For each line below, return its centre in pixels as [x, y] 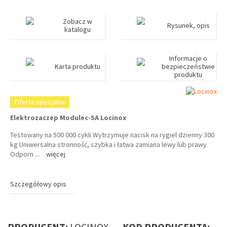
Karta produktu [77, 66]
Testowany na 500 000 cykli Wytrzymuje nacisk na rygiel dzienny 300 [112, 135]
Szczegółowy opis [38, 184]
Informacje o [188, 58]
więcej [56, 154]
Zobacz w [77, 21]
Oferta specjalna [40, 102]
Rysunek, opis [188, 25]
